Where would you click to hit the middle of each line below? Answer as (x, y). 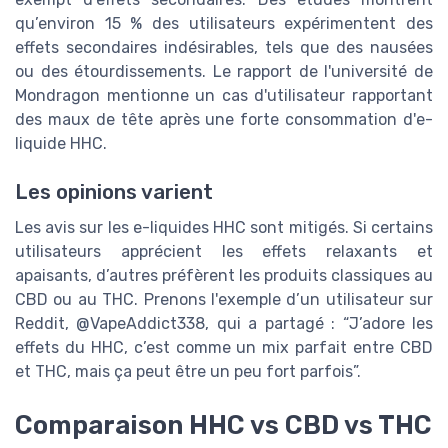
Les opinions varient (114, 192)
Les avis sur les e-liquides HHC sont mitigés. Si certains (224, 227)
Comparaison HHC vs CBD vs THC (223, 425)
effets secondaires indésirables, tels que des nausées (224, 47)
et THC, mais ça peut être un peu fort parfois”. (188, 371)
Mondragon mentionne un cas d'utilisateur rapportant (224, 95)
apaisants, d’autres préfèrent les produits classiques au (224, 275)
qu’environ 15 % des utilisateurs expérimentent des (224, 23)
